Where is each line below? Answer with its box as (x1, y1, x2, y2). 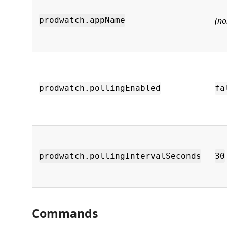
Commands (32, 205, 98, 221)
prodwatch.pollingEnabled (39, 83, 161, 93)
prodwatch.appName (39, 15, 125, 25)
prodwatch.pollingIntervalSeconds (39, 151, 201, 161)
